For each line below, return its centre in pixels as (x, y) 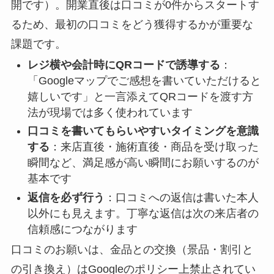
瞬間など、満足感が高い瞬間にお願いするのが (143, 163)
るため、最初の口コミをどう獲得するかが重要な (132, 25)
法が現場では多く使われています (110, 112)
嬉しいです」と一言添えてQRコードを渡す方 (140, 96)
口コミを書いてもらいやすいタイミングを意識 (143, 131)
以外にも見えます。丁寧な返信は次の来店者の (143, 213)
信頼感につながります (82, 229)
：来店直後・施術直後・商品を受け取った (154, 147)
